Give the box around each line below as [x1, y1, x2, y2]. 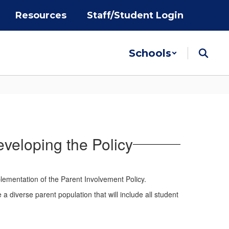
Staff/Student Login [87, 10, 184, 21]
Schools [129, 47, 171, 59]
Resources [15, 10, 66, 21]
